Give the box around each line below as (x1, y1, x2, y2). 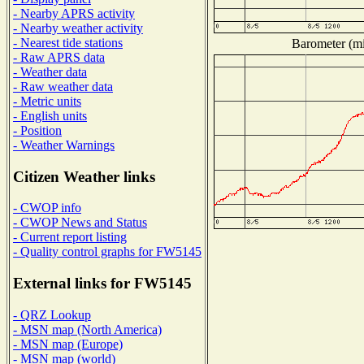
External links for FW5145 (13, 275, 192, 292)
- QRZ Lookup (13, 307, 91, 322)
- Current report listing (13, 230, 127, 245)
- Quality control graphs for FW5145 (13, 245, 201, 259)
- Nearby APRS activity (13, 6, 135, 20)
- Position (13, 123, 62, 137)
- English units (13, 108, 87, 123)
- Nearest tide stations (13, 35, 123, 50)
